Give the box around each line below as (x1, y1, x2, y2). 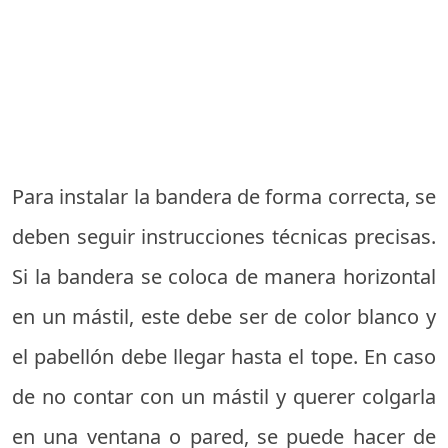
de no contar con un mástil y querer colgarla (12, 382, 436, 410)
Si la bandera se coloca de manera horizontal (12, 262, 436, 290)
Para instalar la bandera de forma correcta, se (12, 182, 436, 210)
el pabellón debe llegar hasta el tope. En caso (12, 342, 436, 370)
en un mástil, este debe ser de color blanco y (12, 302, 436, 330)
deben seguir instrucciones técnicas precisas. (12, 222, 436, 250)
